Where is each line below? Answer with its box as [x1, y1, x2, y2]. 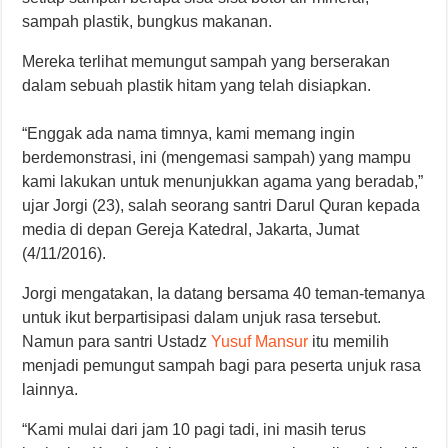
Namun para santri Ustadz [22, 332, 212, 350]
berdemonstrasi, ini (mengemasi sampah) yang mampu [22, 148, 412, 166]
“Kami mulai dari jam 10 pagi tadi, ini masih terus [22, 420, 367, 438]
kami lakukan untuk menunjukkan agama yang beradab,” [22, 172, 424, 190]
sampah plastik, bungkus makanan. [22, 12, 273, 30]
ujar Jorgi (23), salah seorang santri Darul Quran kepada [22, 196, 421, 214]
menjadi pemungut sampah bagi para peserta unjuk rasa [22, 356, 422, 374]
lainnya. [22, 380, 79, 398]
